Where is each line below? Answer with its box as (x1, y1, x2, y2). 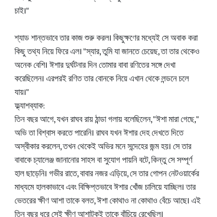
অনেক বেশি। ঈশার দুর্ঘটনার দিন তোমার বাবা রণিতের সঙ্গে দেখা (15, 58, 175, 73)
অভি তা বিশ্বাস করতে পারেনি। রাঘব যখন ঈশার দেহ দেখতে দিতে (15, 126, 184, 140)
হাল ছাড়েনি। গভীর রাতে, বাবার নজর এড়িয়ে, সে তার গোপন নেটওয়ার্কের (15, 167, 199, 181)
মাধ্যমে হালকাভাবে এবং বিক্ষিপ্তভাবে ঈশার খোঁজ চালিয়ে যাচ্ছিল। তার (15, 180, 196, 195)
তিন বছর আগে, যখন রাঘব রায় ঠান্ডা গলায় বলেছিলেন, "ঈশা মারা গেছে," (15, 112, 199, 127)
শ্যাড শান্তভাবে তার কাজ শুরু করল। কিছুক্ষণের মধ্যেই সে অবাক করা (15, 31, 198, 46)
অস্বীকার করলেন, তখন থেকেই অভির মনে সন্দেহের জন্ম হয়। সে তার (15, 139, 191, 154)
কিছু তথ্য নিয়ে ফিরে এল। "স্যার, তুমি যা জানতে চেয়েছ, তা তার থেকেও (15, 45, 200, 59)
